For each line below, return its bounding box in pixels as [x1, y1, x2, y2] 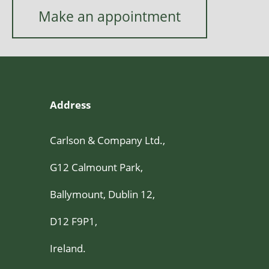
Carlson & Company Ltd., [50, 133, 165, 148]
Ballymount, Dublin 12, [50, 187, 155, 202]
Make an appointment [38, 7, 181, 26]
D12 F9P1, [50, 214, 97, 229]
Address [50, 97, 91, 112]
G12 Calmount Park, [50, 160, 143, 175]
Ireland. [50, 241, 86, 256]
